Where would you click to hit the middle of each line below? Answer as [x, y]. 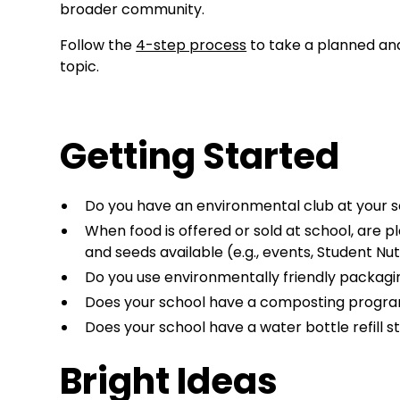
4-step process [192, 45]
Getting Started [200, 156]
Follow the [98, 45]
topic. [80, 67]
